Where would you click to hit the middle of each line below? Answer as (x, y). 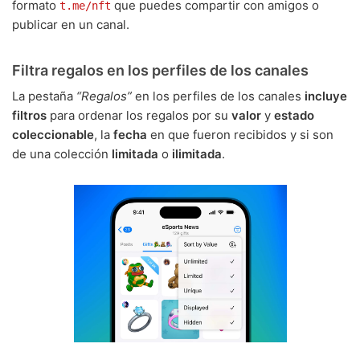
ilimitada (197, 154)
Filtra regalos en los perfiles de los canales (160, 71)
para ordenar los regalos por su (139, 116)
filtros (29, 116)
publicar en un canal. (71, 25)
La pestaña (44, 96)
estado (294, 116)
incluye (326, 96)
